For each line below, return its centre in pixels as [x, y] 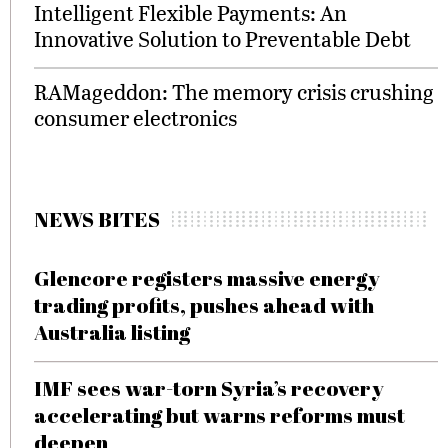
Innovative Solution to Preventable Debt [222, 38]
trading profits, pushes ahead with [204, 305]
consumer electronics [135, 117]
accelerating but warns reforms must [219, 415]
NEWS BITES [97, 219]
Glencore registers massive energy [207, 278]
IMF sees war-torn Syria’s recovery [209, 388]
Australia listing [112, 332]
